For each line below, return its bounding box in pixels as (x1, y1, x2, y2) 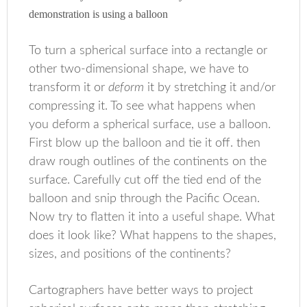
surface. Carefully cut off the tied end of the (29, 174, 262, 186)
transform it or (29, 82, 109, 94)
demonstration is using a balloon (29, 8, 174, 20)
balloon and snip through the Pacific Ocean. (29, 193, 260, 205)
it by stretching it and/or (144, 82, 276, 94)
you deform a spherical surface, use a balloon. (29, 119, 271, 131)
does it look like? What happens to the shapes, (29, 230, 277, 242)
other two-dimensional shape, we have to (29, 63, 249, 75)
